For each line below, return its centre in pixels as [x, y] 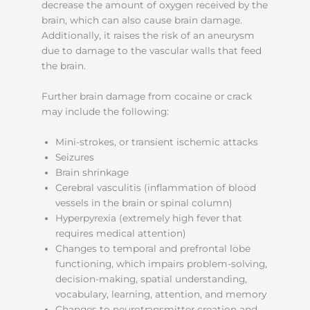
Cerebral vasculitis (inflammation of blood [156, 187]
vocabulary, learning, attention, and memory [161, 294]
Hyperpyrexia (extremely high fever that [149, 218]
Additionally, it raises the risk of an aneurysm [148, 36]
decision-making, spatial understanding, [151, 279]
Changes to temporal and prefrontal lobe [153, 248]
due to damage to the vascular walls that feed [152, 51]
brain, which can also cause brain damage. [142, 20]
